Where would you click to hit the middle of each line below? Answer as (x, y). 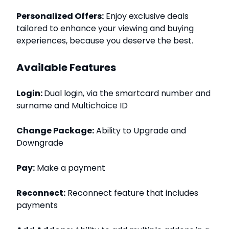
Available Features (66, 68)
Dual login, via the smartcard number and (127, 94)
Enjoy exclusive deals (146, 16)
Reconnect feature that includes (132, 193)
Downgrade (40, 143)
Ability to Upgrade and (140, 131)
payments (37, 205)
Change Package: (55, 131)
